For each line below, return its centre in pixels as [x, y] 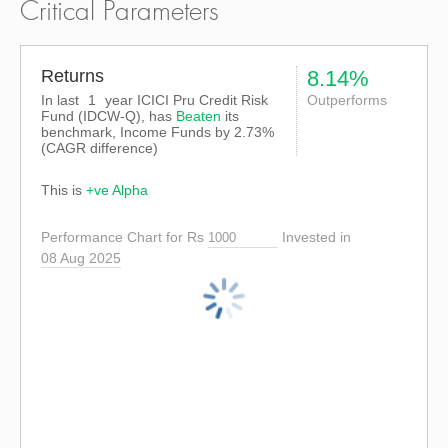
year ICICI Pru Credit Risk [184, 100]
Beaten [198, 116]
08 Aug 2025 [81, 258]
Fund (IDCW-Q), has [108, 116]
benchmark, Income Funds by [137, 132]
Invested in [316, 237]
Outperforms [347, 100]
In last [62, 100]
